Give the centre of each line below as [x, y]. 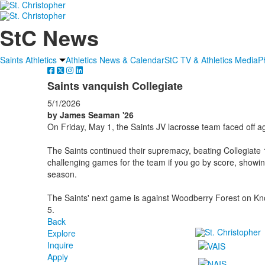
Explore [61, 233]
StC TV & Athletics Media [211, 59]
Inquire [60, 245]
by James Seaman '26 [90, 114]
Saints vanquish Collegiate [115, 85]
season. [62, 174]
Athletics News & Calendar [115, 59]
